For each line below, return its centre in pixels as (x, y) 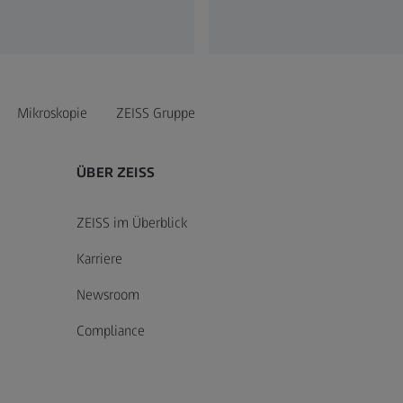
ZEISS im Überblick (132, 222)
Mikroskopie (52, 112)
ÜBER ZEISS (116, 172)
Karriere (100, 258)
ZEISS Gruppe (156, 112)
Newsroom (108, 294)
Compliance (111, 330)
